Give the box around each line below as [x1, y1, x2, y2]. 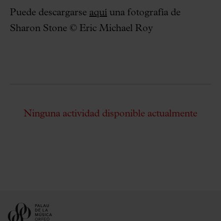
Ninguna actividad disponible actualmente [24, 109, 197, 119]
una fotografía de [107, 7, 181, 18]
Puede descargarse [10, 7, 89, 18]
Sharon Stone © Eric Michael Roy [10, 23, 153, 34]
